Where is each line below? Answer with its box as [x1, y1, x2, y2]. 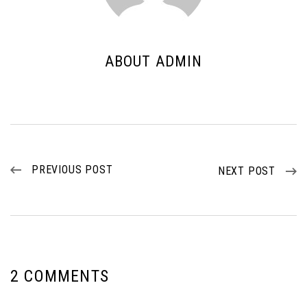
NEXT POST [217, 164, 275, 177]
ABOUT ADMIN [104, 52, 203, 70]
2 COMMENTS [10, 266, 109, 286]
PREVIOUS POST [32, 162, 113, 176]
